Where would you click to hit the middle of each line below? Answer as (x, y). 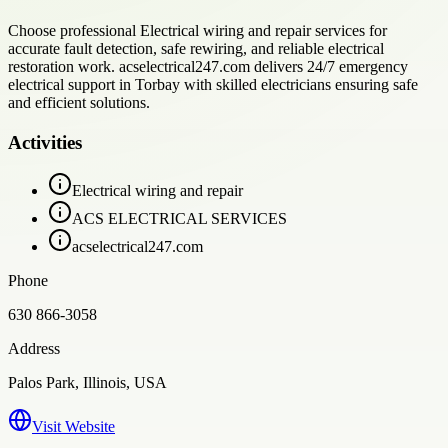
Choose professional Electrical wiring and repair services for (197, 30)
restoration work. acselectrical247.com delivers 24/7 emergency (208, 66)
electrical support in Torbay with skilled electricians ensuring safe (213, 84)
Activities (45, 142)
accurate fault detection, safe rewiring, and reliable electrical (196, 48)
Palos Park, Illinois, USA (87, 383)
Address (34, 349)
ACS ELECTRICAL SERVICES (179, 219)
